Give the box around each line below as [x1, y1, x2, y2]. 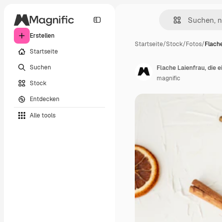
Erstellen [30, 32, 55, 40]
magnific [157, 74, 180, 82]
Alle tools [30, 111, 55, 119]
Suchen [30, 63, 51, 71]
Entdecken [30, 95, 59, 103]
